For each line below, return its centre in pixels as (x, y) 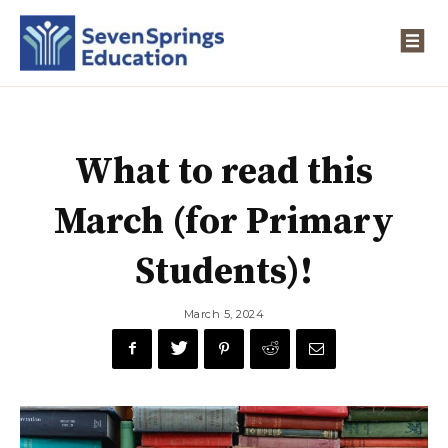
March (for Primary (224, 221)
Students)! (224, 271)
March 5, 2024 (224, 313)
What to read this (224, 171)
